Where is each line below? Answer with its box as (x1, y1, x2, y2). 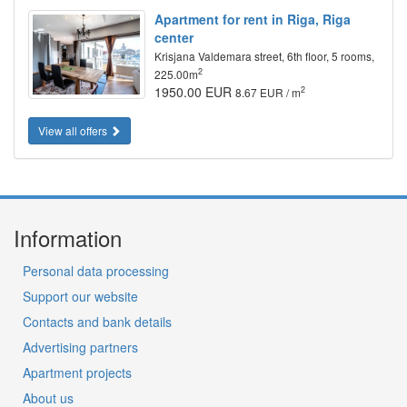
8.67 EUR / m (234, 84, 301, 100)
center (154, 27, 194, 46)
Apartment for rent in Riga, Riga (154, 9, 351, 28)
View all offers (38, 123, 110, 139)
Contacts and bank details (23, 313, 172, 332)
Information (14, 222, 122, 254)
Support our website (23, 287, 138, 306)
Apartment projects (23, 363, 132, 382)
